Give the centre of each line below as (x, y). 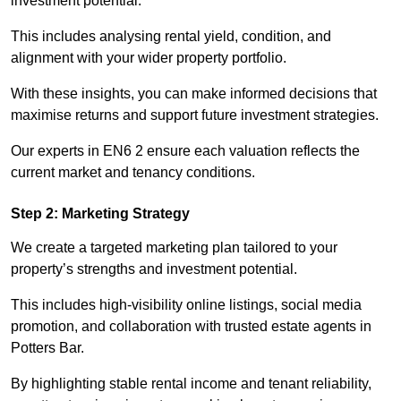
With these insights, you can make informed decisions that (194, 94)
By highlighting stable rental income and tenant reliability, (191, 384)
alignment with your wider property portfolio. (149, 58)
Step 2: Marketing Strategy (100, 214)
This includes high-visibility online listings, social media (186, 305)
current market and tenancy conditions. (133, 173)
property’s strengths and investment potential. (154, 269)
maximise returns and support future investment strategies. (195, 115)
